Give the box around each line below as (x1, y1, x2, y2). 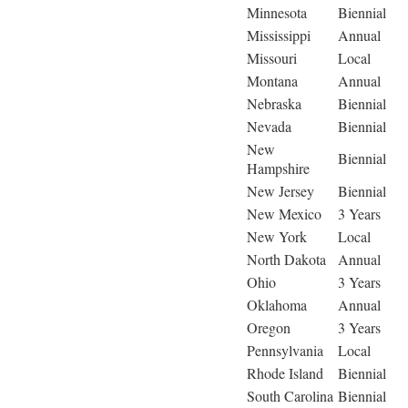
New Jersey (247, 181, 314, 201)
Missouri (247, 48, 297, 68)
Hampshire (247, 158, 310, 178)
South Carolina (247, 386, 333, 406)
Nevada (247, 117, 291, 137)
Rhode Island (247, 363, 323, 383)
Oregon (247, 318, 291, 338)
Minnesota (247, 3, 307, 23)
